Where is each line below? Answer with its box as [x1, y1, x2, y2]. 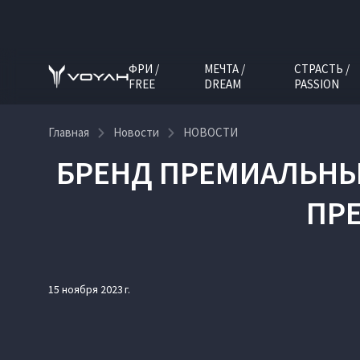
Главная [48, 125, 89, 140]
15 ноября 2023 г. [48, 282, 130, 297]
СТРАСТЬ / [294, 60, 350, 76]
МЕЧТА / [203, 60, 245, 76]
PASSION [294, 76, 340, 92]
